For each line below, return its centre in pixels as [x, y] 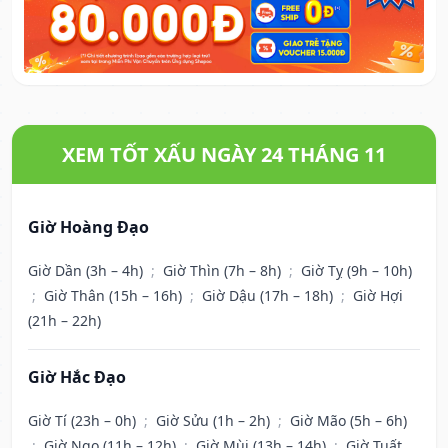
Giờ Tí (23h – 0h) [84, 421]
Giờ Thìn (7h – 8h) [224, 271]
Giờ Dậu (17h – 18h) [269, 296]
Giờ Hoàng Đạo [88, 227]
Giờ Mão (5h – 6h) [348, 421]
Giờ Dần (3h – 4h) [87, 271]
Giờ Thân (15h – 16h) [115, 296]
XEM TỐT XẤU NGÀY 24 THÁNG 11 [224, 155]
